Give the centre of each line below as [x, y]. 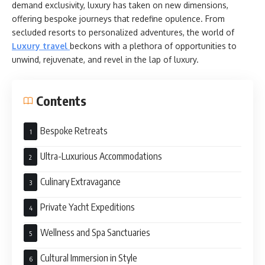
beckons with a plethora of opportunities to [153, 46]
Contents [61, 100]
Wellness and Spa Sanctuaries [95, 232]
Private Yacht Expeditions [88, 207]
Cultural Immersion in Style [89, 258]
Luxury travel [40, 46]
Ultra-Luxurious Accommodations [101, 156]
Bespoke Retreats [74, 130]
